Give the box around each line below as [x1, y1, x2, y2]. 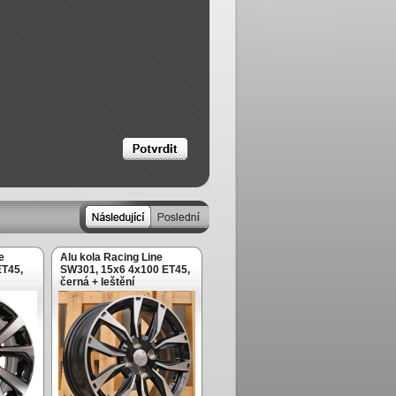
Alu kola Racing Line [60, 251, 163, 263]
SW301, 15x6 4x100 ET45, [60, 263, 190, 276]
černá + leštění [60, 276, 134, 288]
